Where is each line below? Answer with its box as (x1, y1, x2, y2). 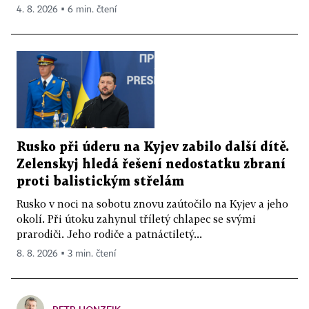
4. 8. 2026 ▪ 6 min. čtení (17, 4, 117, 14)
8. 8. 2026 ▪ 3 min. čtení (17, 249, 116, 259)
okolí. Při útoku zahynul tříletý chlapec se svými (17, 212, 256, 226)
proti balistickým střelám (17, 176, 184, 188)
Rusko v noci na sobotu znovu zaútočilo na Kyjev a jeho (17, 197, 288, 210)
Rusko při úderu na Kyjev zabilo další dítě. (17, 141, 289, 154)
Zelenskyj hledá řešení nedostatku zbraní (17, 159, 286, 171)
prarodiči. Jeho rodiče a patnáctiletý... (17, 228, 202, 241)
